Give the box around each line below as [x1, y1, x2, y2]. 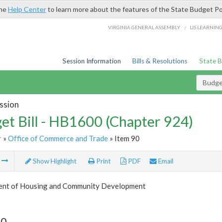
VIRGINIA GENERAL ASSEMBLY [108, 24, 181, 30]
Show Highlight [31, 157, 77, 166]
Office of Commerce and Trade [7, 133, 108, 143]
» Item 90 [108, 133, 140, 143]
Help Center [8, 5, 46, 13]
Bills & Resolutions [132, 57, 188, 65]
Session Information [62, 57, 121, 65]
